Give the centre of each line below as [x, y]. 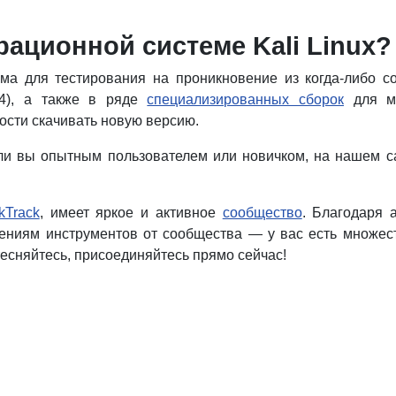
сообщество [262, 212]
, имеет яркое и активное [131, 212]
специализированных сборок [245, 99]
